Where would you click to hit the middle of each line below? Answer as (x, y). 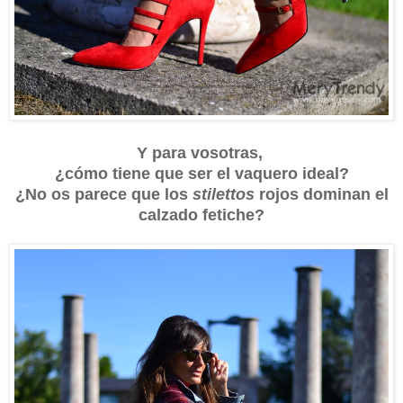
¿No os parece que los (103, 195)
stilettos (223, 195)
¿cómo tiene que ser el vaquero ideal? (201, 174)
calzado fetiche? (201, 215)
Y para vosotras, (201, 153)
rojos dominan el (321, 195)
